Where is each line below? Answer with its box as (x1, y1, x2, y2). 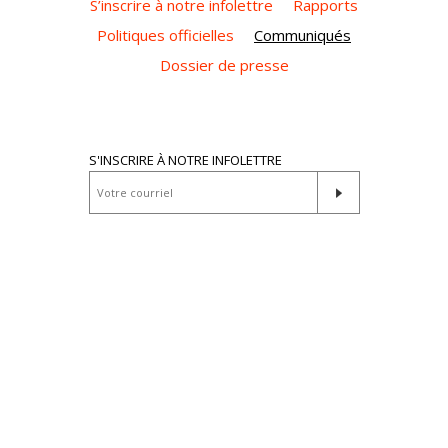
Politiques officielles (97, 25, 234, 46)
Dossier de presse (159, 55, 289, 76)
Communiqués (254, 25, 351, 46)
